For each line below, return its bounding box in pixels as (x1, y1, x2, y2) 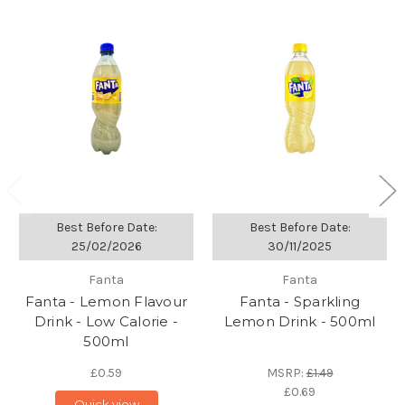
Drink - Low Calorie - (33, 313, 179, 331)
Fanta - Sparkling (239, 293, 361, 311)
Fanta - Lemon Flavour (24, 293, 188, 311)
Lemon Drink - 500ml (223, 313, 376, 331)
